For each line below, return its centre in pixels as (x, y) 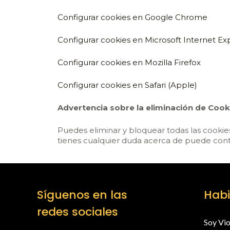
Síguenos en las (82, 195)
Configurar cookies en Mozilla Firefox (129, 62)
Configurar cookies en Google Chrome (132, 17)
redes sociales (78, 212)
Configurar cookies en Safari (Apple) (127, 85)
